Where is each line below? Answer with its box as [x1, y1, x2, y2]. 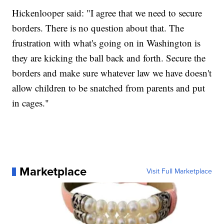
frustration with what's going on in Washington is [12, 36, 201, 49]
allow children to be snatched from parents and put [12, 81, 205, 94]
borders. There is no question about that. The [12, 21, 184, 34]
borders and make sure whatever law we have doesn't [12, 66, 212, 79]
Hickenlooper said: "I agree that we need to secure [12, 6, 202, 19]
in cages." [12, 96, 49, 109]
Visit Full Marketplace [146, 166, 212, 177]
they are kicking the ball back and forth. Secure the [12, 51, 206, 64]
